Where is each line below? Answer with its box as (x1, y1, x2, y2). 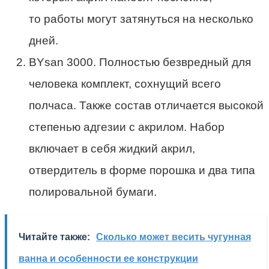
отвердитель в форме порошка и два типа (29, 164, 255, 177)
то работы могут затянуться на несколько (29, 13, 253, 26)
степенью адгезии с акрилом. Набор (29, 121, 225, 134)
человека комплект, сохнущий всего (29, 77, 221, 91)
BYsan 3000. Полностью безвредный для (29, 56, 251, 69)
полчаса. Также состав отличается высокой (29, 99, 264, 112)
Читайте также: (19, 232, 90, 243)
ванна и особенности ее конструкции (19, 253, 198, 264)
